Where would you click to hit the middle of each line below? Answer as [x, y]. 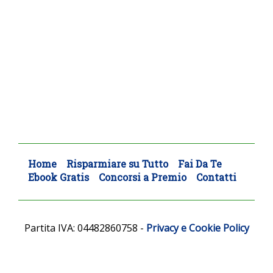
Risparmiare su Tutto [117, 164]
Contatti [216, 177]
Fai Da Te [200, 164]
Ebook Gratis [58, 177]
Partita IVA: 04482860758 [81, 228]
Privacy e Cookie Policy [197, 228]
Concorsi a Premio [143, 177]
